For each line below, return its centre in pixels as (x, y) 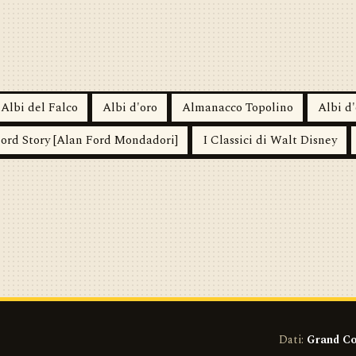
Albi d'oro (130, 107)
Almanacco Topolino (237, 107)
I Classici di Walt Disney (269, 140)
